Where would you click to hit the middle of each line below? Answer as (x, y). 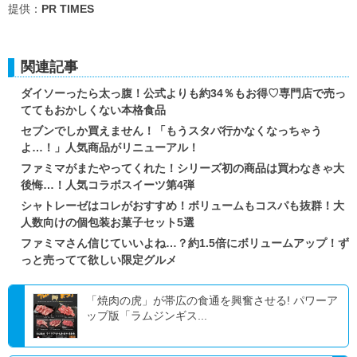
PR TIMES (68, 8)
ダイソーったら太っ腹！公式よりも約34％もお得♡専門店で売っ (183, 93)
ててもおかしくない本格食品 (93, 110)
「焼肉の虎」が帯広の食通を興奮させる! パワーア (212, 300)
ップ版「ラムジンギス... (147, 315)
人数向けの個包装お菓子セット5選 (108, 222)
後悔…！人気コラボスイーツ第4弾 (108, 184)
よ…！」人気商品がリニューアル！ (110, 147)
